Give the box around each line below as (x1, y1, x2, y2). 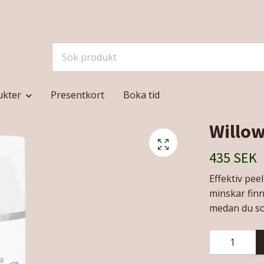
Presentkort (51, 88, 104, 102)
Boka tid (123, 88, 160, 102)
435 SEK (209, 148, 257, 167)
